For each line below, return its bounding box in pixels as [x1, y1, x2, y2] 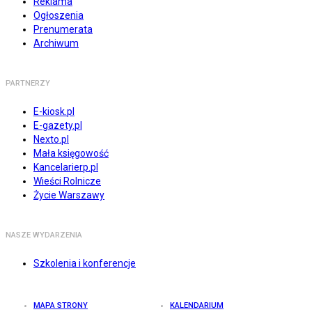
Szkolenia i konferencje [33, 258, 136, 270]
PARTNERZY [6, 79, 50, 88]
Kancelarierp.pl [33, 162, 98, 173]
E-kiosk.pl [33, 106, 75, 118]
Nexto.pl [33, 134, 69, 146]
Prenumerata [33, 24, 93, 36]
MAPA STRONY [33, 301, 88, 311]
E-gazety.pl [33, 120, 82, 132]
